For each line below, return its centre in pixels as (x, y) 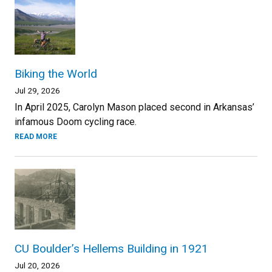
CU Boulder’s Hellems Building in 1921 (111, 249)
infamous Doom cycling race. (76, 122)
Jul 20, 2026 (37, 266)
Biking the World (56, 74)
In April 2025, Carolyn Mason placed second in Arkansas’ (134, 107)
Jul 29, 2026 (37, 91)
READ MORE (36, 137)
